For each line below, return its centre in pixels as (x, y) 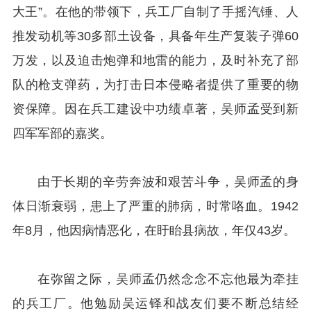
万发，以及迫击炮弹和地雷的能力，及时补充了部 (155, 60)
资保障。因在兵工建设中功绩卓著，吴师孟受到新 (155, 109)
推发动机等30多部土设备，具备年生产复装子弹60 (155, 36)
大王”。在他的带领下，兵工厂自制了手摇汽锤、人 (155, 11)
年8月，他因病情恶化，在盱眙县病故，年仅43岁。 (154, 230)
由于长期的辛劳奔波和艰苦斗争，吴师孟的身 (168, 182)
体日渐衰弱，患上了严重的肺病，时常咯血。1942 (155, 206)
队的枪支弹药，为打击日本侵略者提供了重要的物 (155, 84)
